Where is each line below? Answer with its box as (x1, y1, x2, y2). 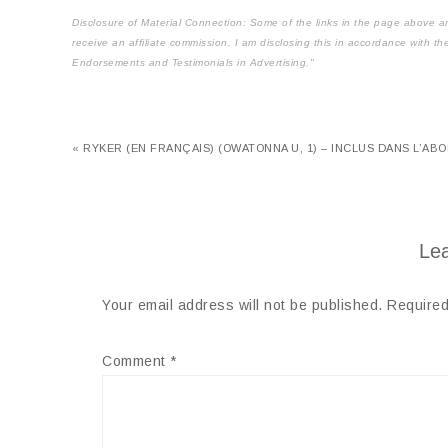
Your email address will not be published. (102, 297, 383, 313)
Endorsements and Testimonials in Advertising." (72, 57, 314, 68)
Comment (102, 353, 170, 369)
